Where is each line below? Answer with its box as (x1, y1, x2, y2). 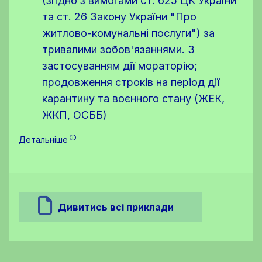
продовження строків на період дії (42, 76, 220, 88)
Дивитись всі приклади (58, 201, 174, 213)
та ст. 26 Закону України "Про (42, 11, 196, 23)
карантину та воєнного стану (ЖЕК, (42, 92, 225, 105)
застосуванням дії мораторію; (42, 60, 198, 72)
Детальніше (19, 135, 68, 144)
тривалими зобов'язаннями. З (42, 43, 195, 56)
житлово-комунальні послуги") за (42, 27, 215, 39)
